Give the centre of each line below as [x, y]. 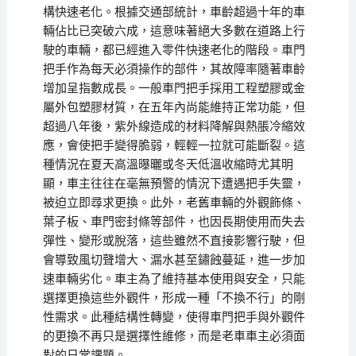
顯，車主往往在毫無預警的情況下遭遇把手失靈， [174, 184]
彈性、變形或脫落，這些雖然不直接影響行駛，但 [174, 241]
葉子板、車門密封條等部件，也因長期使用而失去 [174, 222]
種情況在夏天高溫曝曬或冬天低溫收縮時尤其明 [168, 165]
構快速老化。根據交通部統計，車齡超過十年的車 [174, 12]
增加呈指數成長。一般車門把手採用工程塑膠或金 [174, 89]
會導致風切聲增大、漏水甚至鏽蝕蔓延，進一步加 [174, 260]
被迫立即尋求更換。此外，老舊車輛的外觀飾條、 [174, 203]
